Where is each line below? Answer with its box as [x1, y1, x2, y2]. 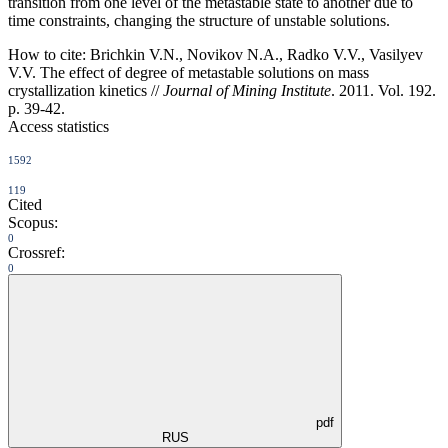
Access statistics [8, 117, 109, 135]
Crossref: [8, 243, 65, 261]
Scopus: [8, 213, 58, 231]
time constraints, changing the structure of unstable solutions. [8, 11, 390, 29]
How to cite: [8, 45, 86, 63]
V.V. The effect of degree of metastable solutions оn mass [8, 63, 369, 81]
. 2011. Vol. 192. [331, 81, 436, 99]
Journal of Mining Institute [163, 81, 331, 99]
